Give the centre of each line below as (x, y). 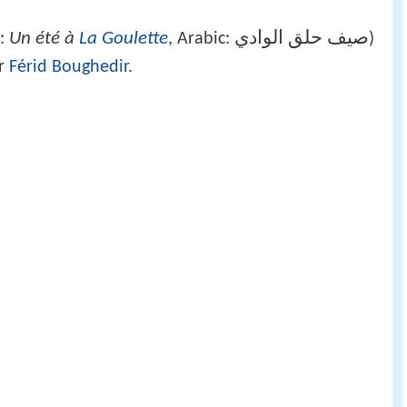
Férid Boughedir (69, 68)
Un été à (44, 39)
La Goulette (124, 39)
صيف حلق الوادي (302, 39)
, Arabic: (201, 40)
